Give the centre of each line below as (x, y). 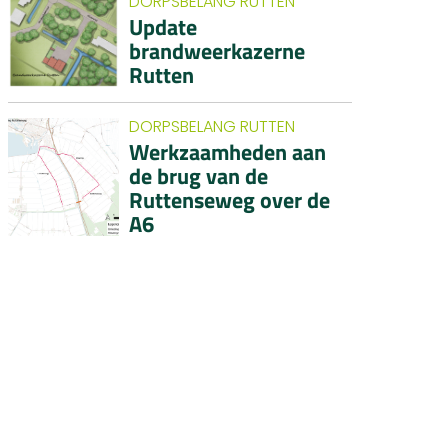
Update (163, 27)
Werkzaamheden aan (228, 152)
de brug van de (199, 176)
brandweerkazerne (217, 51)
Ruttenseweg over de (230, 200)
